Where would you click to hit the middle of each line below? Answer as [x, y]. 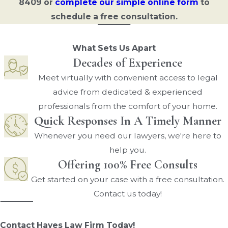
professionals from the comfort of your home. [128, 106]
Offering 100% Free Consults [128, 164]
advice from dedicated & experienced [128, 92]
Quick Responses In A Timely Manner [128, 121]
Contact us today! [128, 193]
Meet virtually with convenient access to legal [128, 77]
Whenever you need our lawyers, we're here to [128, 135]
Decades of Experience [128, 63]
